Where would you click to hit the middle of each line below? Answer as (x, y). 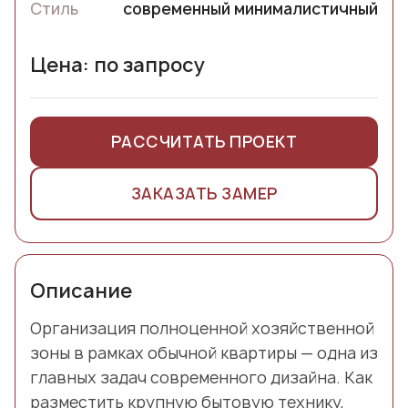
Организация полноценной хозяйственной (202, 328)
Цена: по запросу (117, 65)
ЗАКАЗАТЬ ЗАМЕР (204, 193)
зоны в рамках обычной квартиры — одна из (204, 352)
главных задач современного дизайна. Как (201, 377)
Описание (81, 291)
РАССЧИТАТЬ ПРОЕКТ (204, 141)
